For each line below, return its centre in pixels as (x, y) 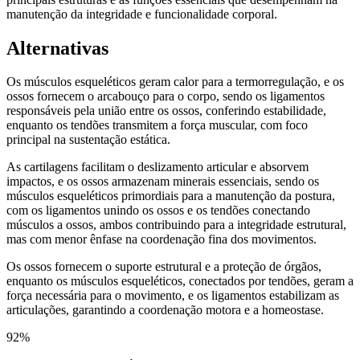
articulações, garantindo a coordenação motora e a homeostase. (165, 310)
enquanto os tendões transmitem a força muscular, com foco (157, 125)
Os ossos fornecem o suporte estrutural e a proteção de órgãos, (164, 267)
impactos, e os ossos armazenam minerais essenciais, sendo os (163, 182)
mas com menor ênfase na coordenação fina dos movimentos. (162, 239)
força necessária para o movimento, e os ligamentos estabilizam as (173, 296)
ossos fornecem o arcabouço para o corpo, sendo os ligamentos (166, 96)
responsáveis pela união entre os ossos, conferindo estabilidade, (166, 111)
